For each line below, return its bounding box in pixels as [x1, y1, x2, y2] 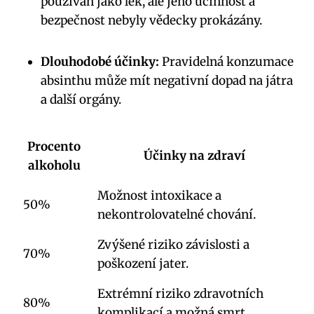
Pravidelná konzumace [159, 54, 294, 70]
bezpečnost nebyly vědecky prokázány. [41, 13, 262, 29]
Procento [27, 139, 81, 155]
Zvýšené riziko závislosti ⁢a [97, 237, 250, 253]
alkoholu [27, 158, 81, 174]
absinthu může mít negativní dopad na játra [41, 73, 293, 89]
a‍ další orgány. [41, 92, 121, 108]
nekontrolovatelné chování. [97, 207, 256, 223]
